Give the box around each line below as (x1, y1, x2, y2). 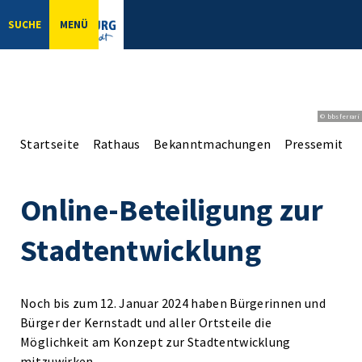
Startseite (20, 135, 80, 152)
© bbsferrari (320, 112, 360, 120)
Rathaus (92, 135, 141, 152)
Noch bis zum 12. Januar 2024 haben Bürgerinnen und (20, 295, 326, 311)
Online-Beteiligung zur (20, 190, 324, 229)
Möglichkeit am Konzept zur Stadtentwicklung (20, 334, 291, 350)
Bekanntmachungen (154, 135, 271, 152)
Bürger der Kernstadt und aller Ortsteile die (20, 314, 272, 330)
